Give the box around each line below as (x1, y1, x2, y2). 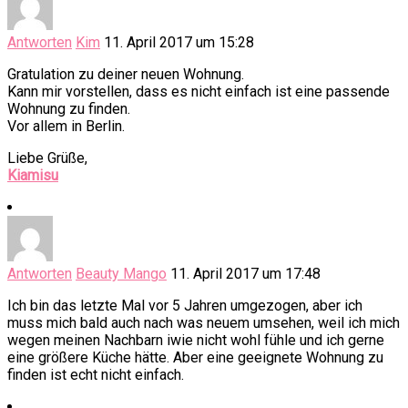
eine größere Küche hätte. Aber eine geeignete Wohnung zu (7, 349, 383, 367)
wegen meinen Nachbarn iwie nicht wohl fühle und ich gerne (7, 331, 384, 350)
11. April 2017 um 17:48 (170, 265, 321, 283)
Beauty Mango (76, 265, 167, 283)
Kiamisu (7, 167, 58, 185)
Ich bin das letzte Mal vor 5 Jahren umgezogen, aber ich (7, 297, 362, 315)
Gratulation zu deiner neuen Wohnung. (7, 66, 244, 84)
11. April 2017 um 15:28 (104, 34, 254, 52)
